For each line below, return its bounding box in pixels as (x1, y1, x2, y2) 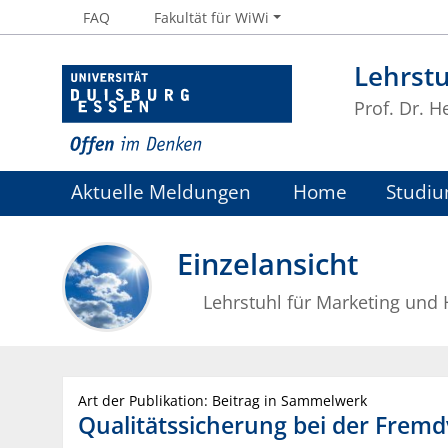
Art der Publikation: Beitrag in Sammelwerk (78, 390, 367, 410)
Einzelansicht (176, 243, 358, 283)
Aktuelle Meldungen (71, 178, 252, 206)
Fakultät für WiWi (154, 7, 270, 27)
